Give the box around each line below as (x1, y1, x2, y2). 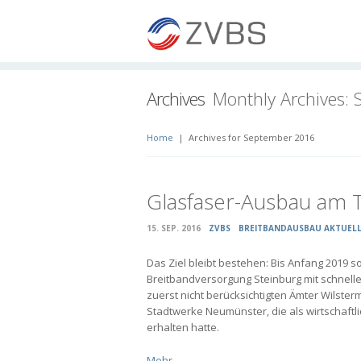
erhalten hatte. (147, 320, 219, 334)
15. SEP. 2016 (147, 222, 201, 234)
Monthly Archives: (213, 86, 354, 110)
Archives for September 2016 (186, 131, 314, 143)
